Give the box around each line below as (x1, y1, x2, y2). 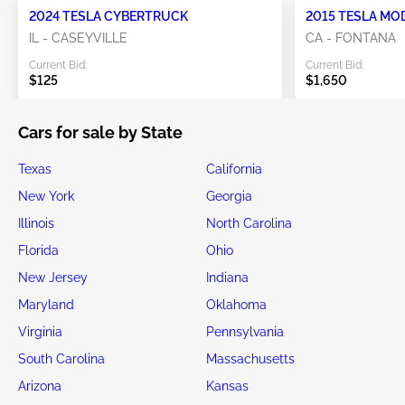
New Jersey (18, 270, 88, 285)
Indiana (205, 270, 249, 285)
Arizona (18, 379, 61, 393)
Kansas (205, 379, 249, 393)
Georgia (205, 189, 252, 203)
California (205, 162, 262, 176)
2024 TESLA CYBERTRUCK (29, 9, 188, 24)
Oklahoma (205, 297, 267, 312)
